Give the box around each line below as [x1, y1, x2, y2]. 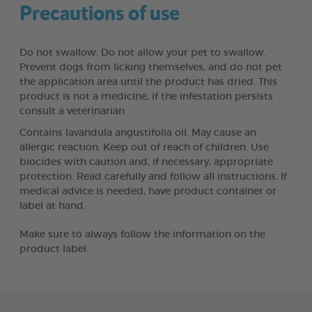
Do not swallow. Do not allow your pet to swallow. [19, 47, 266, 58]
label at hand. [19, 201, 86, 211]
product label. [19, 244, 88, 254]
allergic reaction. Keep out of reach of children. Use [19, 142, 269, 153]
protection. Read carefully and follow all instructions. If [19, 171, 287, 182]
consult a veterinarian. [19, 106, 127, 116]
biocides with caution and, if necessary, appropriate [19, 157, 273, 167]
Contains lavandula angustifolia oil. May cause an [19, 127, 256, 138]
